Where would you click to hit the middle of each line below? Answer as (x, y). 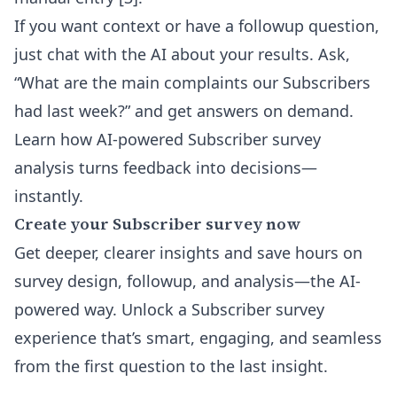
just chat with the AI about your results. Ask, (182, 54)
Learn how (55, 139)
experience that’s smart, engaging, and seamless (198, 338)
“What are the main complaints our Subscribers (192, 82)
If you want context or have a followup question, (197, 26)
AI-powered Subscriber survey (209, 139)
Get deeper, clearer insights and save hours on (188, 253)
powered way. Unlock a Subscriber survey (169, 309)
